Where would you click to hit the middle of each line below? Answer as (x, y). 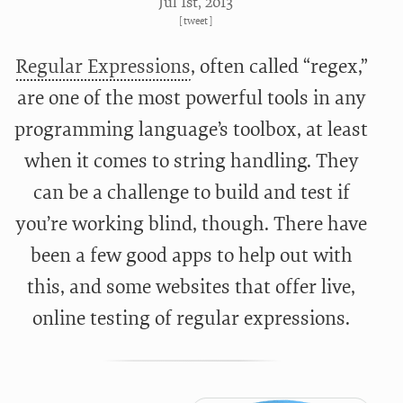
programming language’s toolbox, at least (192, 130)
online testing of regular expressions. (192, 319)
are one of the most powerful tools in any (191, 99)
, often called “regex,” (279, 67)
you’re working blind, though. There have (192, 224)
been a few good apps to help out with (191, 256)
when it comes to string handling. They (191, 161)
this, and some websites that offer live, (192, 287)
